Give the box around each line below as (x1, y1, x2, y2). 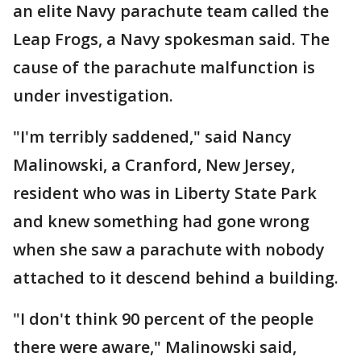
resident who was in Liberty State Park (13, 182, 317, 204)
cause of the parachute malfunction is (13, 56, 315, 78)
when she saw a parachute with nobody (13, 239, 325, 260)
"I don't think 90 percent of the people (13, 308, 313, 330)
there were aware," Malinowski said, (13, 336, 297, 358)
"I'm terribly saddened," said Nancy (13, 126, 292, 147)
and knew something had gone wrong (13, 210, 309, 232)
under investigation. (13, 85, 173, 106)
